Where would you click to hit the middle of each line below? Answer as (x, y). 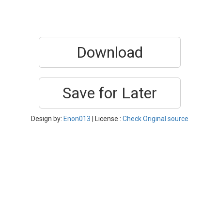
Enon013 (77, 119)
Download (110, 52)
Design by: (47, 119)
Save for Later (110, 93)
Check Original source (155, 119)
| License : (107, 119)
